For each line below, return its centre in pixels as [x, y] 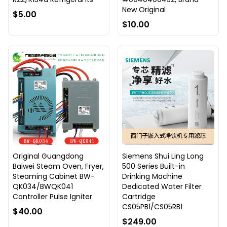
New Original [144, 10]
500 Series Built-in [154, 166]
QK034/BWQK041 [43, 187]
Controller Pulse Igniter [52, 197]
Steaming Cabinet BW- [54, 177]
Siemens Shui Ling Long [163, 156]
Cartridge [139, 197]
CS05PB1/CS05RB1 [152, 207]
